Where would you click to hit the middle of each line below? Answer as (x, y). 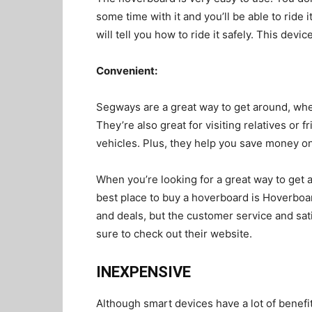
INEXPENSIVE (145, 272)
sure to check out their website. (174, 234)
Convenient (125, 71)
